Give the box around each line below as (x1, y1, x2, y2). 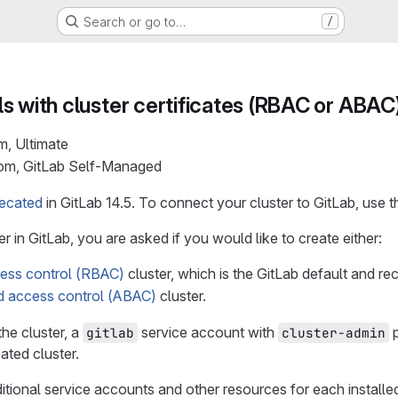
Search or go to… (83, 13, 186, 29)
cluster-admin (282, 324, 386, 341)
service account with (138, 323, 278, 341)
